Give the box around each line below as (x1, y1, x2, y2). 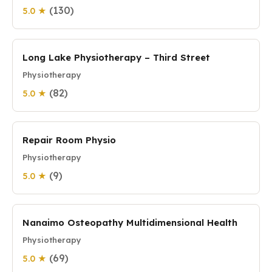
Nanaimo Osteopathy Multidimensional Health (22, 217, 237, 228)
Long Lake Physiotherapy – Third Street (22, 52, 210, 63)
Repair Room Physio (22, 134, 116, 146)
